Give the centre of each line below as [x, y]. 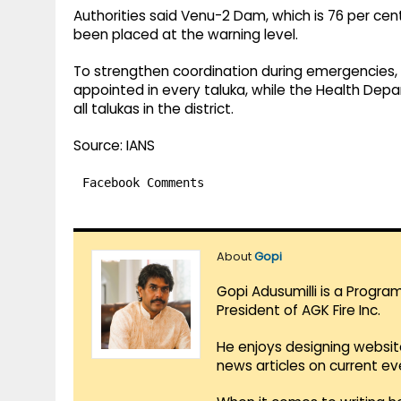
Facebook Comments [143, 183]
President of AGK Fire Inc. [299, 311]
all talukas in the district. [154, 109]
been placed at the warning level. [186, 35]
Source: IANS [114, 146]
